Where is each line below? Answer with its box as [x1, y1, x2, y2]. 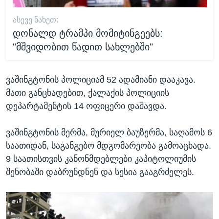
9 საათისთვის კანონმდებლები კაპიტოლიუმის [6, 154, 196, 164]
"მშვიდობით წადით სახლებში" [12, 41, 153, 52]
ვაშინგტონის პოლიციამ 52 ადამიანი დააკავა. [6, 75, 196, 85]
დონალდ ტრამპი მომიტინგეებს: [12, 27, 163, 39]
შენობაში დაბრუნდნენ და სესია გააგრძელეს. [6, 167, 194, 177]
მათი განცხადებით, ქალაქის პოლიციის [6, 88, 169, 98]
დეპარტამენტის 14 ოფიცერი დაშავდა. [6, 101, 167, 111]
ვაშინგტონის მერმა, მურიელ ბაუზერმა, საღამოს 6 [6, 128, 212, 138]
